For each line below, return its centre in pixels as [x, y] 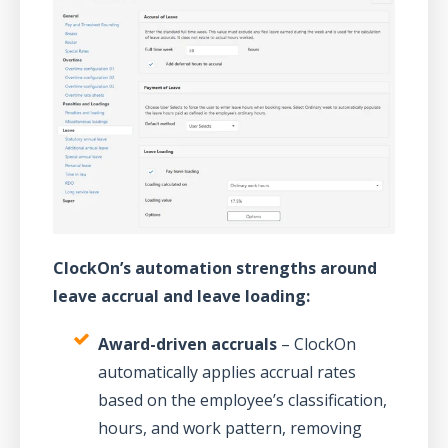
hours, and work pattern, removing [229, 428]
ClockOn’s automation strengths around [214, 268]
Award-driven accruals [187, 344]
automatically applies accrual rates [226, 372]
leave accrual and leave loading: [181, 296]
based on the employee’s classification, [242, 400]
